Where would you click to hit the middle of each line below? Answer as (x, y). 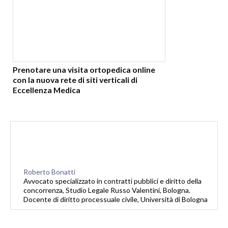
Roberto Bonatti (49, 172)
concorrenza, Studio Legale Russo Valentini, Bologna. (107, 190)
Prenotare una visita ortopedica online (84, 70)
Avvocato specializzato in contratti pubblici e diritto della (112, 181)
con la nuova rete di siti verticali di (75, 80)
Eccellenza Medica (47, 90)
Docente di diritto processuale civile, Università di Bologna (116, 199)
